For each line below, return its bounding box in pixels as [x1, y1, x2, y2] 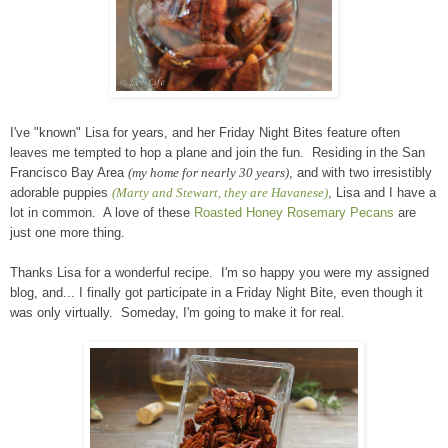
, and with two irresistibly [289, 165, 432, 181]
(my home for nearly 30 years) [128, 165, 289, 181]
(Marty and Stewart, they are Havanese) [112, 185, 328, 201]
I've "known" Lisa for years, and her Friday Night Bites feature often [10, 125, 400, 141]
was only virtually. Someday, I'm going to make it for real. [10, 305, 345, 321]
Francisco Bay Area [10, 165, 128, 181]
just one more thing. [10, 225, 125, 241]
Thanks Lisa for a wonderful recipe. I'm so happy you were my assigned [10, 265, 429, 281]
